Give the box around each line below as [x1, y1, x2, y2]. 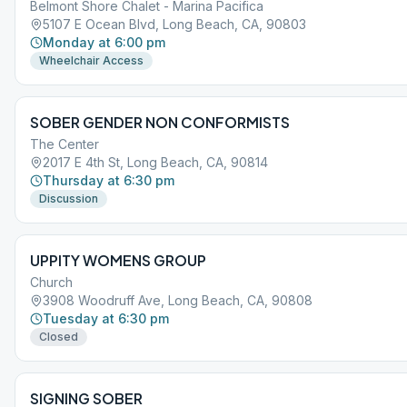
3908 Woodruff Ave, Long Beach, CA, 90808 [43, 293, 313, 308]
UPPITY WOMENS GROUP [30, 251, 206, 270]
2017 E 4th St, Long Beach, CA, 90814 [43, 154, 268, 170]
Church [30, 274, 73, 290]
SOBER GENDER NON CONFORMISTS [30, 113, 290, 132]
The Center [30, 136, 99, 152]
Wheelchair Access [39, 54, 144, 67]
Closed [39, 330, 78, 343]
